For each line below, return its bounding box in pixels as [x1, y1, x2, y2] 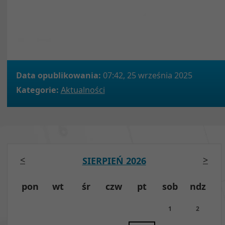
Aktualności [60, 84, 105, 95]
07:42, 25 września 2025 [100, 70, 192, 81]
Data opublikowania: [16, 70, 101, 81]
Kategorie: [16, 84, 59, 95]
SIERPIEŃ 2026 [82, 155, 146, 167]
